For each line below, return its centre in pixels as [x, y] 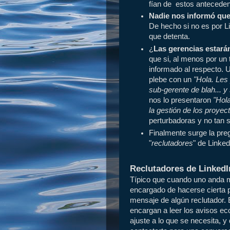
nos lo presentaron [181, 100]
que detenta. [170, 37]
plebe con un [171, 80]
